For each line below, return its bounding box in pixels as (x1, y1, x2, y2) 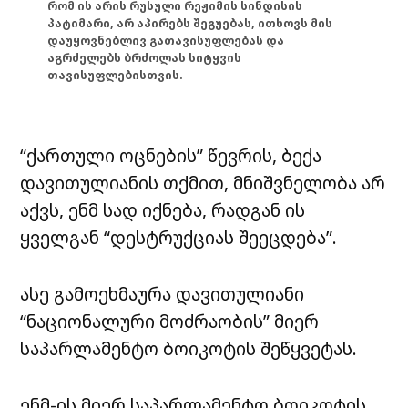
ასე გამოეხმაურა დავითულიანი (20, 281, 305, 307)
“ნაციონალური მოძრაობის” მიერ (20, 309, 320, 334)
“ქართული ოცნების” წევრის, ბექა (20, 143, 322, 168)
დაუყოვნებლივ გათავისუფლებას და (47, 32, 285, 48)
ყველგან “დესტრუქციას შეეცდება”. (20, 225, 338, 250)
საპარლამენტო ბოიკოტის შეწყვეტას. (20, 336, 358, 362)
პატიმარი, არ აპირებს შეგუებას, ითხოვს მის (47, 15, 333, 31)
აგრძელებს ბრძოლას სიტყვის (47, 49, 242, 66)
